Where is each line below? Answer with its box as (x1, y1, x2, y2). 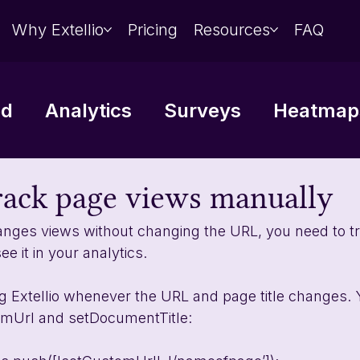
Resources (194, 19, 271, 40)
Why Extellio (12, 19, 104, 40)
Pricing (128, 19, 178, 40)
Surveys (164, 98, 241, 122)
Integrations (184, 162, 297, 186)
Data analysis (27, 162, 152, 186)
